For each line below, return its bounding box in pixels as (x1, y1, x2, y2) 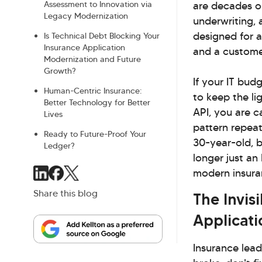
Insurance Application (44, 42, 125, 53)
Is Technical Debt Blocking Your (44, 30, 160, 42)
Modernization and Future (44, 54, 141, 65)
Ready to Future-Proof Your (44, 129, 146, 140)
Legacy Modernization (44, 11, 128, 22)
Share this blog (33, 188, 98, 199)
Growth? (44, 65, 75, 77)
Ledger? (44, 140, 74, 151)
